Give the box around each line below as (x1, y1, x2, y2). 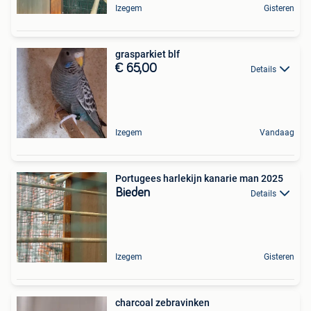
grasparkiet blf (115, 49, 180, 60)
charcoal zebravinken (115, 297, 210, 308)
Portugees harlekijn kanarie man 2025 (115, 173, 283, 184)
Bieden (115, 187, 150, 199)
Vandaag (260, 128, 294, 137)
